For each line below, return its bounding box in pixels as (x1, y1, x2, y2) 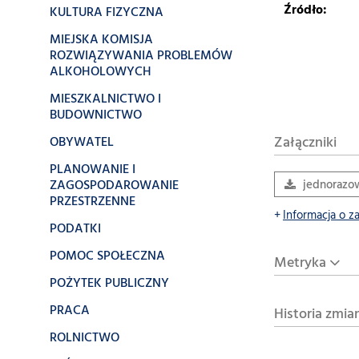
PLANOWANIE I (50, 159, 135, 180)
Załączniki (274, 131, 337, 155)
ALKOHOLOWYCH (50, 62, 151, 83)
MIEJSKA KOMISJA (50, 30, 153, 50)
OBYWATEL (50, 132, 114, 153)
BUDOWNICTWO (50, 105, 142, 126)
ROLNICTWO (50, 328, 119, 349)
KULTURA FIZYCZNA (50, 2, 163, 23)
